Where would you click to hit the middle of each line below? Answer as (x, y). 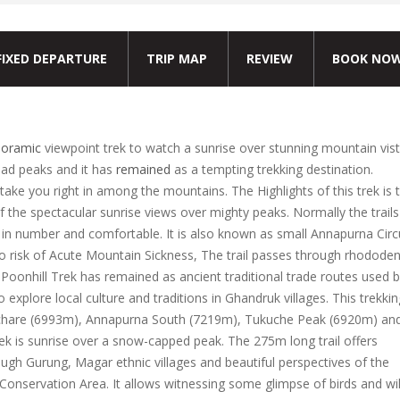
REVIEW (270, 58)
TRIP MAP (177, 58)
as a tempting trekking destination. (272, 169)
